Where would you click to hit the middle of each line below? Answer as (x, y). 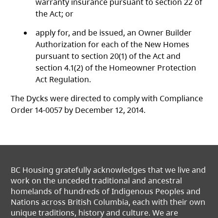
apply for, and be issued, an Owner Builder (114, 33)
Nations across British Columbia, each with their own (108, 202)
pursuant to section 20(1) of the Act (100, 56)
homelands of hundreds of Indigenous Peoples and (106, 191)
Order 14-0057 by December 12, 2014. (78, 110)
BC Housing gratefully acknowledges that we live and (109, 170)
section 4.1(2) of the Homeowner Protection (116, 68)
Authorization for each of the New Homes (113, 45)
